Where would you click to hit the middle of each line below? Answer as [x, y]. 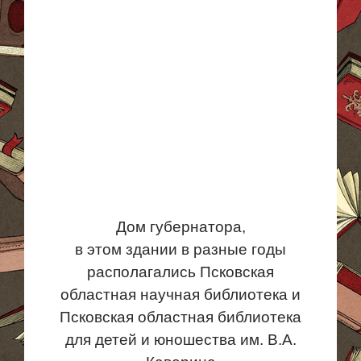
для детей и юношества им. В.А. [180, 340]
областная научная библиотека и [180, 295]
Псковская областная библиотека [180, 317]
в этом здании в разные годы [180, 249]
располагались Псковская [180, 272]
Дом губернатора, [180, 227]
